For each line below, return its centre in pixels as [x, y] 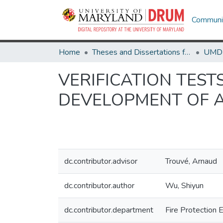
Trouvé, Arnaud [191, 161]
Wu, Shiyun [184, 186]
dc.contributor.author [99, 186]
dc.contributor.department [109, 210]
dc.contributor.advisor [101, 161]
